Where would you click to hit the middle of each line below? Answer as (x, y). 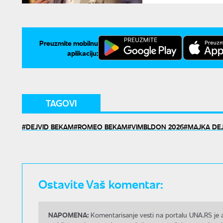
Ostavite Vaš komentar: (101, 183)
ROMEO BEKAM (103, 126)
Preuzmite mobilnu (69, 43)
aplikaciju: (83, 53)
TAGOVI (61, 103)
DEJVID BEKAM (50, 126)
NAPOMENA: (68, 214)
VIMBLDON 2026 (158, 126)
